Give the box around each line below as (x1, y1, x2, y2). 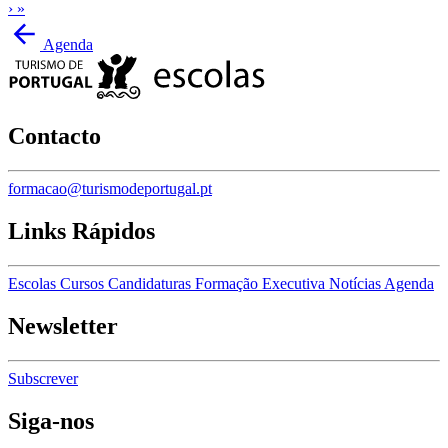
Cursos (60, 274, 108, 292)
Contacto (8, 123, 101, 150)
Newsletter (8, 312, 118, 339)
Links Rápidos (8, 217, 155, 244)
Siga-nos (8, 407, 94, 434)
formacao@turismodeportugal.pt (8, 180, 212, 198)
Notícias (329, 274, 384, 292)
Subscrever (8, 369, 78, 387)
